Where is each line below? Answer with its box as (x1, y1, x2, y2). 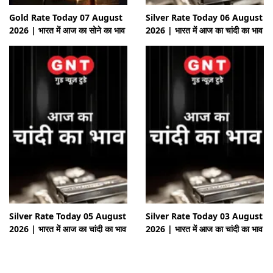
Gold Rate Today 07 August (9, 11, 122, 23)
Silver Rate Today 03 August (146, 210, 263, 222)
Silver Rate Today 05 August (9, 210, 126, 222)
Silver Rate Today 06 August (146, 11, 263, 23)
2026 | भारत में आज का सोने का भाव (9, 24, 125, 36)
